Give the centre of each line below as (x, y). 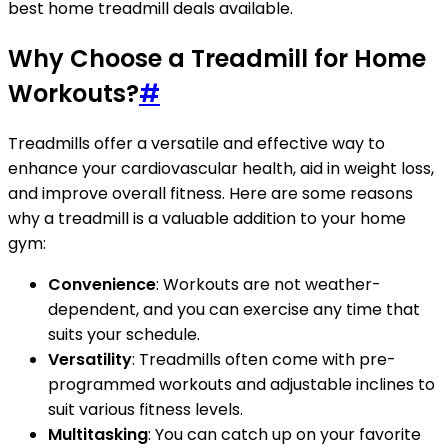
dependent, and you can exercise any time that (234, 310)
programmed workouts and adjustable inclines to (241, 385)
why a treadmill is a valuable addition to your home (207, 219)
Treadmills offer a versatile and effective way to (196, 144)
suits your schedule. (124, 335)
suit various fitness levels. (145, 410)
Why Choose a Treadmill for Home (217, 59)
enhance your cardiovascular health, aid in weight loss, (221, 169)
